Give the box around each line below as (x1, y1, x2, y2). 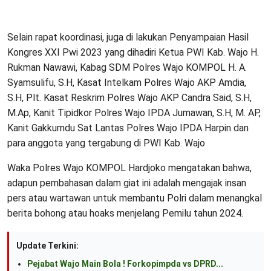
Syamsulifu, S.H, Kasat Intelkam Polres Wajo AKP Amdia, (7, 77, 246, 89)
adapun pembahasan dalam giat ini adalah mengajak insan (7, 177, 246, 189)
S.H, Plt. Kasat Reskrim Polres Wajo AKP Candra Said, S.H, (7, 92, 252, 104)
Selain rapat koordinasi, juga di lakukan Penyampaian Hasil (7, 31, 249, 44)
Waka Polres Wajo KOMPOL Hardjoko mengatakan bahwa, (7, 162, 252, 174)
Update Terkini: (16, 241, 79, 251)
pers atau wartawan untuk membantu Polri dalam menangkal (7, 192, 262, 204)
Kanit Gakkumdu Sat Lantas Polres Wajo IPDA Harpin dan (7, 122, 249, 134)
